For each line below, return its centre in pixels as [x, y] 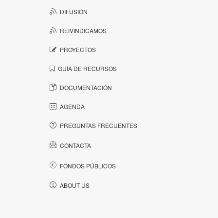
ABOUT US [74, 185]
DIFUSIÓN [73, 11]
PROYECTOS [77, 49]
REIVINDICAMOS [82, 30]
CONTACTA [75, 145]
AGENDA [72, 106]
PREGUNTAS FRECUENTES [98, 125]
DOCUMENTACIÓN [85, 87]
